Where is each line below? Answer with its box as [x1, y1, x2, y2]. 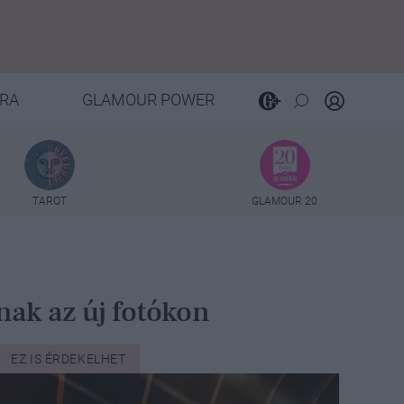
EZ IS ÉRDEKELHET [11, 351, 126, 366]
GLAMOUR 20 [252, 194, 317, 207]
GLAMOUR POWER [81, 90, 215, 109]
